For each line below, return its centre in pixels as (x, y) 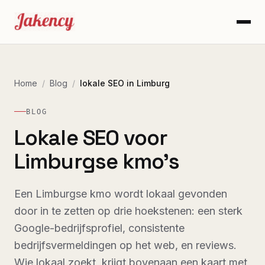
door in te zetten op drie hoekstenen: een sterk (128, 211)
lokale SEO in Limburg (125, 83)
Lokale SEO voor (91, 138)
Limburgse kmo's (97, 161)
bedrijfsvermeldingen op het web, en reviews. (125, 245)
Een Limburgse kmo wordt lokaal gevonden (121, 193)
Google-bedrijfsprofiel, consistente (99, 228)
